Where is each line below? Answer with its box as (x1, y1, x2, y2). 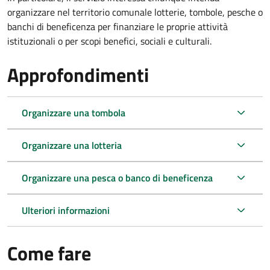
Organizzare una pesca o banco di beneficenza (22, 170, 213, 185)
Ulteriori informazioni (22, 202, 110, 218)
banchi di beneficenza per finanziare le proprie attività (7, 19, 228, 34)
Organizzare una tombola (22, 105, 125, 120)
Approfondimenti (7, 60, 149, 89)
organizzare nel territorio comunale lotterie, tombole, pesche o (7, 4, 263, 19)
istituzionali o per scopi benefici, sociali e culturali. (7, 33, 212, 48)
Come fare (7, 238, 91, 268)
